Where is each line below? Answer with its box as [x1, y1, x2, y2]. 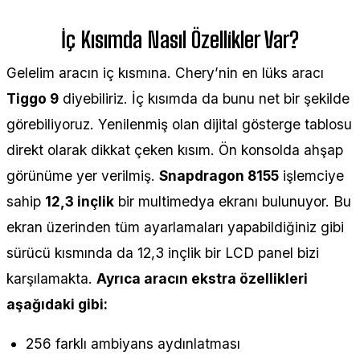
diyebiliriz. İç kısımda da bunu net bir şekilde [59, 89, 350, 107]
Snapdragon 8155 [159, 166, 279, 184]
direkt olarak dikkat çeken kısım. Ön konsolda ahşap [6, 141, 343, 158]
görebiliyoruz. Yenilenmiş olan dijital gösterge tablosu [6, 115, 352, 133]
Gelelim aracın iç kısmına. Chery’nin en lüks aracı [6, 63, 324, 81]
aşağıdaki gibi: [6, 295, 108, 313]
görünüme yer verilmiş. [6, 166, 159, 184]
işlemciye [279, 166, 344, 184]
